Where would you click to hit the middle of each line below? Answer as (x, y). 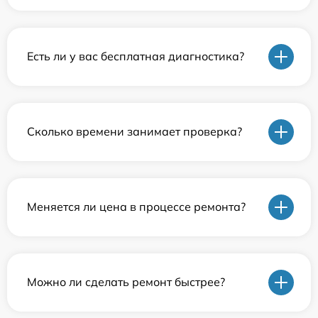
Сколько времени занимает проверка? (135, 132)
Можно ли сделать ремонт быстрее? (126, 282)
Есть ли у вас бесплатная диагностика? (136, 56)
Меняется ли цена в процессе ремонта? (136, 207)
